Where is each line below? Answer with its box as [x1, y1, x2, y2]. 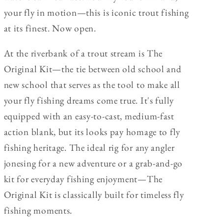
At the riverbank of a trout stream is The [3, 47, 163, 60]
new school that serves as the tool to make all [3, 79, 180, 91]
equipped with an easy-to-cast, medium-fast [3, 110, 174, 123]
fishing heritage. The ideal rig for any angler [3, 141, 175, 154]
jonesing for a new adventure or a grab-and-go [3, 157, 183, 170]
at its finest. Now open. [3, 22, 96, 35]
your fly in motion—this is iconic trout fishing [3, 6, 189, 19]
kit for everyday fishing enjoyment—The [3, 173, 163, 186]
